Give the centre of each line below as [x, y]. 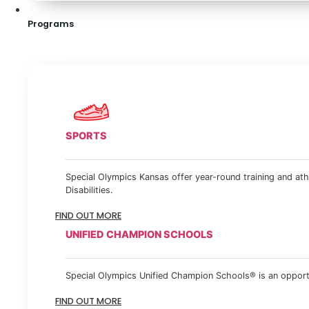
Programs [51, 24]
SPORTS [86, 135]
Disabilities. [89, 190]
